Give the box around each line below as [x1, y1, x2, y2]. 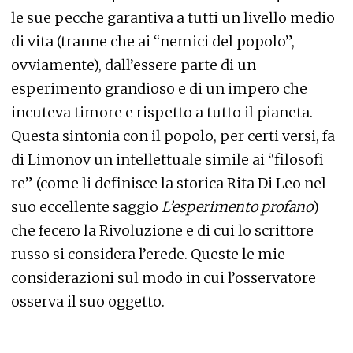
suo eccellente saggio [11, 198, 162, 216]
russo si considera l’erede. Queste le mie [11, 245, 285, 263]
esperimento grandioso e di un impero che [11, 80, 307, 98]
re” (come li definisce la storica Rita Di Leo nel [11, 174, 326, 192]
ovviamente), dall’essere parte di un [11, 56, 256, 74]
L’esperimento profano [162, 198, 313, 216]
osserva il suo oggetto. [11, 292, 165, 310]
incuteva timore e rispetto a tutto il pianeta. [11, 103, 313, 121]
